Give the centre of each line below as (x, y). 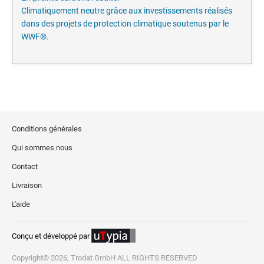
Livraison (27, 186)
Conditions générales (47, 129)
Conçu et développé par (51, 236)
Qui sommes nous (42, 148)
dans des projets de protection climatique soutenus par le (125, 24)
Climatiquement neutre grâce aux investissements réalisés (127, 11)
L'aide (21, 204)
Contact (25, 167)
